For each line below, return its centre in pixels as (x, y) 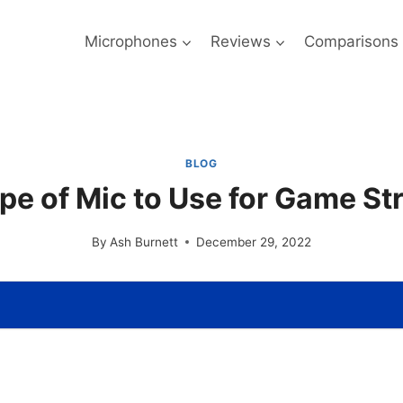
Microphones (130, 41)
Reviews (240, 41)
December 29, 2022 (254, 242)
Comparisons (352, 41)
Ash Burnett (144, 242)
